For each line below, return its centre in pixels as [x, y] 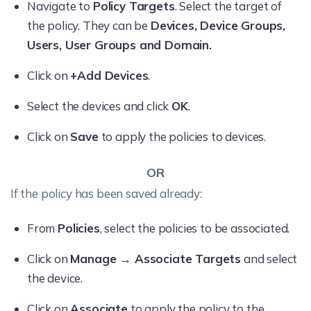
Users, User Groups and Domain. [119, 45]
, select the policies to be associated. [195, 228]
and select [269, 259]
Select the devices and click [100, 106]
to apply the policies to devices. [182, 136]
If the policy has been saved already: [106, 193]
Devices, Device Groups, [218, 25]
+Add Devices [109, 75]
